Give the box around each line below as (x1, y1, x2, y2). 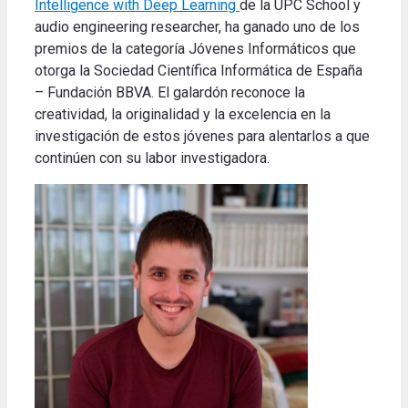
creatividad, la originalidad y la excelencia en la (35, 106, 331, 124)
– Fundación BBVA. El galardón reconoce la (35, 84, 305, 102)
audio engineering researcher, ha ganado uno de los (35, 18, 360, 36)
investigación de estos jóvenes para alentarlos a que (35, 127, 370, 146)
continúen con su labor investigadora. (35, 149, 270, 168)
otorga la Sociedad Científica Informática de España (35, 62, 362, 80)
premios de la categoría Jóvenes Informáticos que (35, 40, 356, 58)
